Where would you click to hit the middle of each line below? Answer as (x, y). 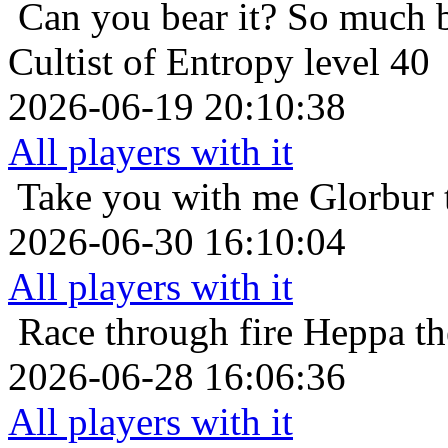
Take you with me (158, 196)
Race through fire (155, 331)
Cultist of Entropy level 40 (219, 61)
